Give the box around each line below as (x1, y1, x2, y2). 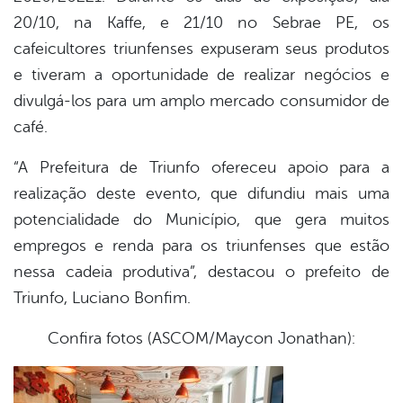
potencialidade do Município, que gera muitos (13, 210, 390, 229)
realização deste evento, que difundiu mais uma (13, 184, 390, 203)
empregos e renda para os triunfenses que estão (13, 237, 390, 255)
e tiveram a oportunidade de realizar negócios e (13, 66, 390, 85)
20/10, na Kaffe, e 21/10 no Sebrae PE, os (13, 13, 390, 32)
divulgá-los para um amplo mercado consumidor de (13, 92, 390, 111)
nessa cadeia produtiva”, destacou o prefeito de (13, 263, 390, 282)
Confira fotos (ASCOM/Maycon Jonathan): (48, 329, 355, 348)
